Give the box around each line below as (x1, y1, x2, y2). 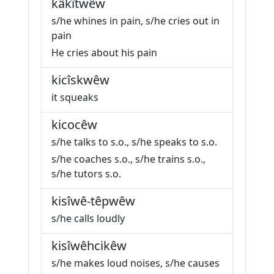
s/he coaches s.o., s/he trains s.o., (51, 152, 206, 166)
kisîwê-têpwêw (51, 193, 135, 209)
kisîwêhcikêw (51, 237, 127, 254)
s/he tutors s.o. (51, 167, 121, 180)
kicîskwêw (51, 72, 109, 88)
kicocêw (51, 116, 97, 133)
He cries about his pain (51, 46, 157, 59)
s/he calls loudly (51, 212, 125, 225)
